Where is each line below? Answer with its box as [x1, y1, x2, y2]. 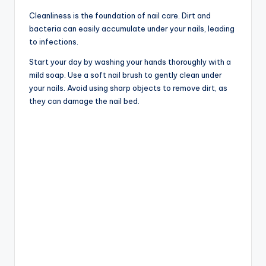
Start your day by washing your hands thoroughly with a [29, 56, 231, 66]
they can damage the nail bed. [29, 96, 140, 106]
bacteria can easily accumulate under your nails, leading [29, 23, 235, 33]
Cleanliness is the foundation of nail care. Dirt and [29, 10, 211, 20]
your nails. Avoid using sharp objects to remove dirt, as [29, 83, 227, 93]
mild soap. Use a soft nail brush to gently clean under [29, 69, 222, 80]
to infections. [29, 36, 78, 46]
